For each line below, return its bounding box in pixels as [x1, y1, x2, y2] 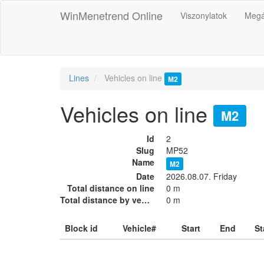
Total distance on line [67, 181, 154, 194]
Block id [65, 222, 98, 234]
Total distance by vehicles [141, 193, 150, 206]
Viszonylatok [180, 9, 227, 21]
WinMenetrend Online [60, 8, 163, 23]
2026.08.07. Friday [166, 170, 237, 182]
